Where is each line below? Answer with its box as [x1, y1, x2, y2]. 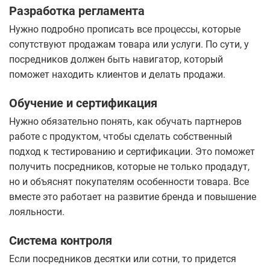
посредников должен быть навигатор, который [9, 54, 223, 66]
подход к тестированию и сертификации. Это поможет [9, 146, 255, 158]
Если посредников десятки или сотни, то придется [9, 253, 236, 265]
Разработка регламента [9, 4, 145, 19]
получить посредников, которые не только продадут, [9, 161, 250, 173]
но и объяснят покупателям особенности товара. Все [9, 176, 249, 188]
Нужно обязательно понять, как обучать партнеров [9, 116, 242, 128]
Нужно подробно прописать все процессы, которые [9, 24, 240, 36]
